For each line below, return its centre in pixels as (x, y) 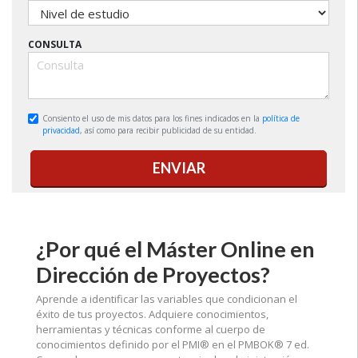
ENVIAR (179, 168)
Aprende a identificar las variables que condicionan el (167, 299)
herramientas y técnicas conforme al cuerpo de (151, 330)
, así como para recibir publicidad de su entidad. (168, 131)
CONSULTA (55, 45)
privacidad (61, 131)
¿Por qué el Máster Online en (175, 249)
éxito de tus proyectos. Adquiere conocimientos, (152, 314)
